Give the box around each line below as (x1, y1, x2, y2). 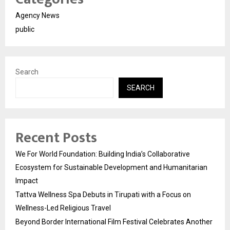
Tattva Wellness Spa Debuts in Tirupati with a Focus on (15, 190, 191, 199)
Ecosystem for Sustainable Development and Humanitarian (15, 163, 207, 171)
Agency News (15, 11, 60, 20)
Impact (15, 176, 38, 185)
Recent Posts (15, 125, 97, 150)
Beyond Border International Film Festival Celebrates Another (15, 217, 213, 226)
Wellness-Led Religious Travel (15, 203, 111, 212)
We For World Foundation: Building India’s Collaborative (15, 149, 190, 158)
